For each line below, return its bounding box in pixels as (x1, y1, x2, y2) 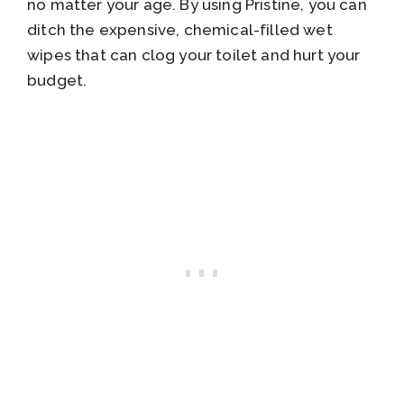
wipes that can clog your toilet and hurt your (27, 46, 361, 65)
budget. (27, 71, 87, 90)
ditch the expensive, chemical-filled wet (27, 21, 333, 40)
